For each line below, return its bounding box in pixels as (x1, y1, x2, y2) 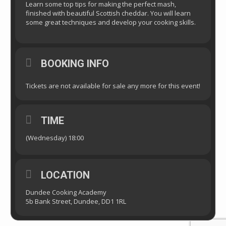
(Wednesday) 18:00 (26, 133, 84, 142)
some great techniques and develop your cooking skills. (26, 18, 196, 27)
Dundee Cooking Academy (26, 188, 106, 197)
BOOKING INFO (41, 58, 109, 70)
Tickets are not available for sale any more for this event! (26, 81, 200, 90)
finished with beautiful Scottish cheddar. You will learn (26, 9, 191, 18)
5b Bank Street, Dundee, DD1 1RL (26, 197, 126, 206)
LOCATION (41, 169, 90, 181)
